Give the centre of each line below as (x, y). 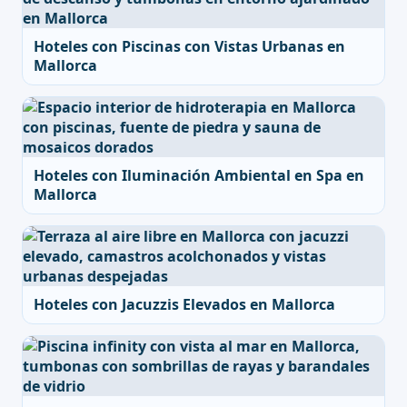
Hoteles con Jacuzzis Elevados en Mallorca (184, 304)
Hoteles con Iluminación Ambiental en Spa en (199, 175)
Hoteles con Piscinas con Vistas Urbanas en (189, 46)
